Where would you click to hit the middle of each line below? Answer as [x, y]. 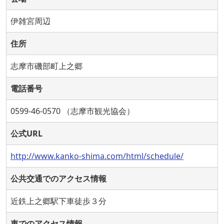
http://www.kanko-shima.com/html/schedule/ [97, 156]
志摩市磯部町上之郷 [46, 66]
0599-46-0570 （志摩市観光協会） [72, 111]
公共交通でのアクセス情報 [58, 179]
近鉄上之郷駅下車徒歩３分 [58, 201]
